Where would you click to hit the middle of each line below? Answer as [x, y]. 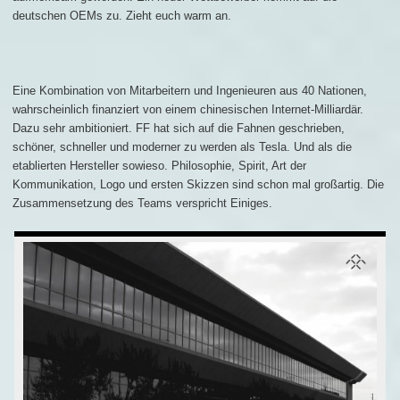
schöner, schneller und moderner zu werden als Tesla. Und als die [182, 146]
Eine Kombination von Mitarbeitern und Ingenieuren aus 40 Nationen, [190, 90]
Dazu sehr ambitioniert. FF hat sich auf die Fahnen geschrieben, [179, 128]
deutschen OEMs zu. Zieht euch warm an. [124, 15]
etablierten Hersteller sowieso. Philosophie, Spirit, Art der [159, 165]
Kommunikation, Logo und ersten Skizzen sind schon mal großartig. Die [198, 184]
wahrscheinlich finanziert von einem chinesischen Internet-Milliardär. [188, 109]
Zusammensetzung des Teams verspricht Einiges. [142, 203]
